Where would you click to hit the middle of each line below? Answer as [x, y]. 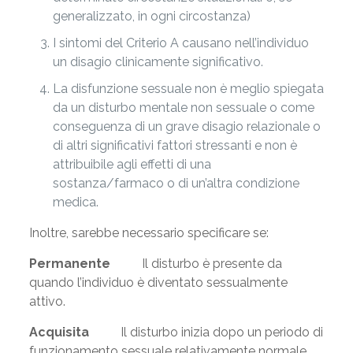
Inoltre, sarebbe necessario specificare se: [149, 233]
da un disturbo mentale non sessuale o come [183, 108]
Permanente [69, 264]
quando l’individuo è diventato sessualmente [158, 282]
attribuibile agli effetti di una [132, 164]
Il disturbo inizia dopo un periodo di [206, 332]
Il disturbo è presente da [196, 264]
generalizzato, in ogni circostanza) [151, 16]
